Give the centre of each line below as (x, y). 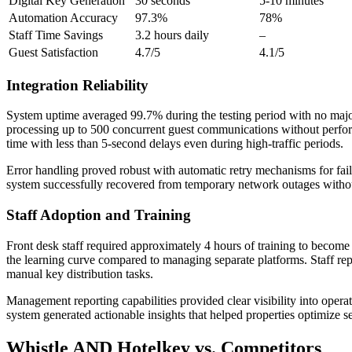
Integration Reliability (77, 85)
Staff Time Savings (56, 35)
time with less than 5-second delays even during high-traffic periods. (175, 144)
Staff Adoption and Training (99, 215)
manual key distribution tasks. (80, 273)
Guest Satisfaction (53, 52)
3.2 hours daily (172, 35)
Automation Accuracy (63, 17)
